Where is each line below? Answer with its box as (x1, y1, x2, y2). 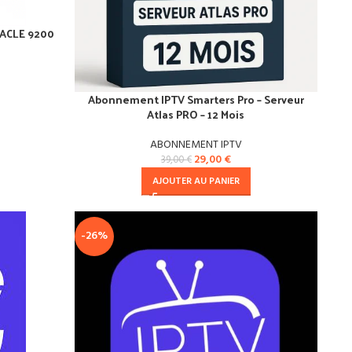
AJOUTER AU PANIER (152, 174, 240, 190)
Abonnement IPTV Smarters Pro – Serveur (87, 90, 304, 110)
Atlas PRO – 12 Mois (147, 104, 245, 125)
